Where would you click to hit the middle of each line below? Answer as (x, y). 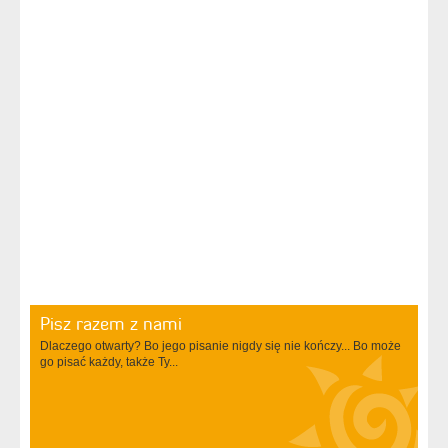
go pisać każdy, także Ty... (109, 361)
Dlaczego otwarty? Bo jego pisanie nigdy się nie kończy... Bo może (220, 345)
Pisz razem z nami (111, 323)
